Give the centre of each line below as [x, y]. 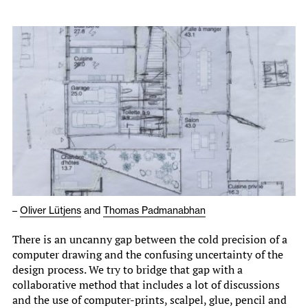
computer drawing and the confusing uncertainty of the [148, 255]
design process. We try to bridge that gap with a [128, 270]
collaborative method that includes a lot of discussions [146, 285]
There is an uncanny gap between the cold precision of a [150, 240]
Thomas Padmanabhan [154, 211]
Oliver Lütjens [51, 211]
